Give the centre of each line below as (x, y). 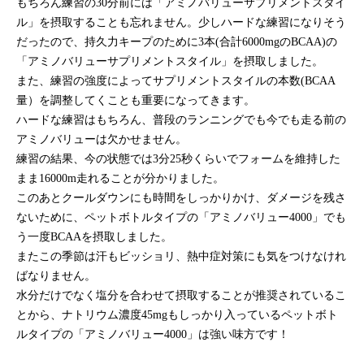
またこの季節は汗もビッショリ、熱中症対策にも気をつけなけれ (181, 257)
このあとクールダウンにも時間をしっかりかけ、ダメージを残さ (181, 198)
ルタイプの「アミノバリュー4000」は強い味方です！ (153, 335)
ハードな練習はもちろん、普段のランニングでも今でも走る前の (181, 120)
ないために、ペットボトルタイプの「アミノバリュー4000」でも (181, 218)
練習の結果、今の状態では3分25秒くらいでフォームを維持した (178, 159)
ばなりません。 (56, 276)
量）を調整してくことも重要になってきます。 (136, 101)
